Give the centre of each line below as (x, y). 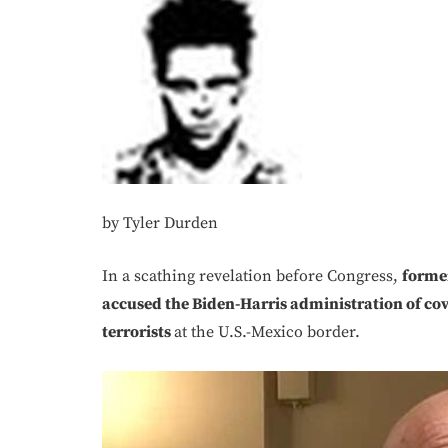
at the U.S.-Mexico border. (267, 332)
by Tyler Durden (160, 223)
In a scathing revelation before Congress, (252, 276)
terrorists (138, 332)
